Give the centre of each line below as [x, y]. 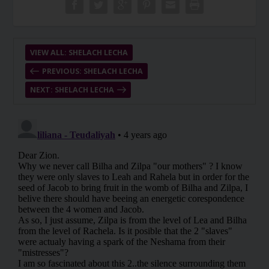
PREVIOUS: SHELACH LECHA [92, 71]
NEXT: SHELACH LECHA [72, 90]
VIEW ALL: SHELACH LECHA [79, 53]
